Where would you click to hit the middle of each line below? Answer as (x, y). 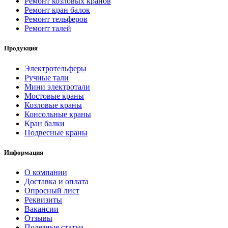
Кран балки (45, 123)
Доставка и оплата (56, 181)
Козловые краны (53, 105)
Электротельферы (55, 68)
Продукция (21, 48)
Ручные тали (47, 77)
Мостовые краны (54, 96)
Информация (24, 152)
